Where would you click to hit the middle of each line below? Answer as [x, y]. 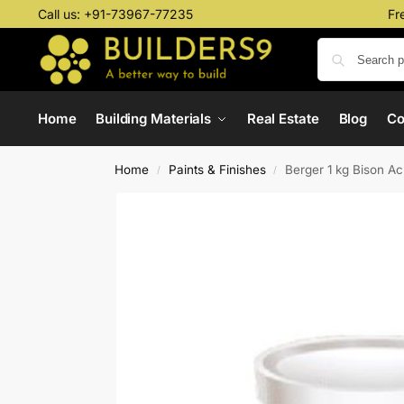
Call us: [60, 14]
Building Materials [153, 119]
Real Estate [283, 119]
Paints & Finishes [217, 170]
